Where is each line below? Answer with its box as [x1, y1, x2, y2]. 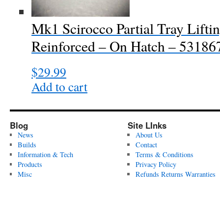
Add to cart [31, 78, 87, 95]
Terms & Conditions [135, 150, 193, 159]
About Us [135, 130, 163, 139]
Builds [17, 140, 36, 149]
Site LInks [128, 119, 166, 131]
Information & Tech [17, 150, 73, 159]
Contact [135, 140, 157, 149]
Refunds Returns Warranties [135, 169, 216, 179]
